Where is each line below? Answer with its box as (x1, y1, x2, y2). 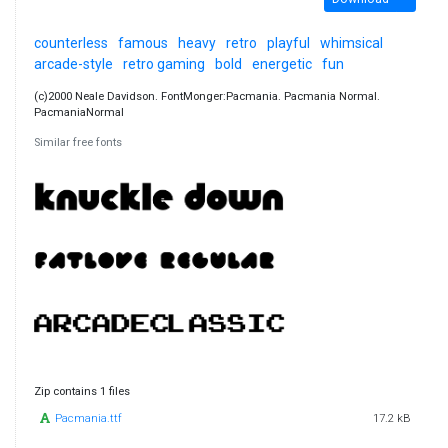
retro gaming (122, 56, 205, 73)
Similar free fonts (33, 136, 122, 150)
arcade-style (33, 56, 113, 73)
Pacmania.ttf (55, 412, 123, 426)
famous (117, 35, 168, 52)
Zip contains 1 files (33, 385, 130, 399)
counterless (33, 35, 108, 52)
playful (266, 35, 310, 52)
